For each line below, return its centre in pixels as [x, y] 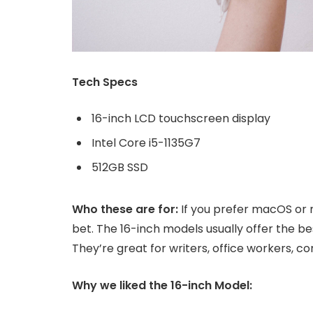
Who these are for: [126, 209]
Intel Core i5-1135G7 [146, 143]
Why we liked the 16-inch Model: [162, 285]
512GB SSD [120, 168]
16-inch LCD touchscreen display [181, 119]
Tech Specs [105, 82]
